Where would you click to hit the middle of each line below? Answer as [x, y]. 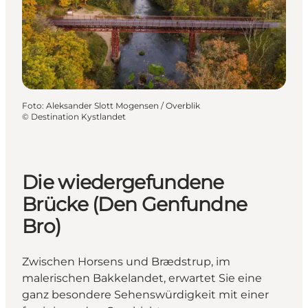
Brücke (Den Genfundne [135, 205]
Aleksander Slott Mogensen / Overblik [123, 106]
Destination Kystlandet [78, 117]
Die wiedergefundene [123, 183]
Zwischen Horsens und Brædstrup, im [126, 261]
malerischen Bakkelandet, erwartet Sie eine [142, 278]
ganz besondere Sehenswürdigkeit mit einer [145, 294]
